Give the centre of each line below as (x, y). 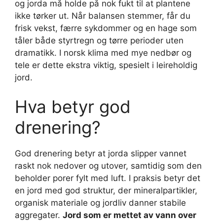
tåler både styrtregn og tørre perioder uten (99, 40)
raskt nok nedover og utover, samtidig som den (108, 166)
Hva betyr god (73, 107)
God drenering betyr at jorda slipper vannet (101, 153)
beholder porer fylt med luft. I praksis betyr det (108, 178)
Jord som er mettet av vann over (129, 215)
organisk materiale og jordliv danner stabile (100, 203)
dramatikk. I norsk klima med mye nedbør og (103, 53)
